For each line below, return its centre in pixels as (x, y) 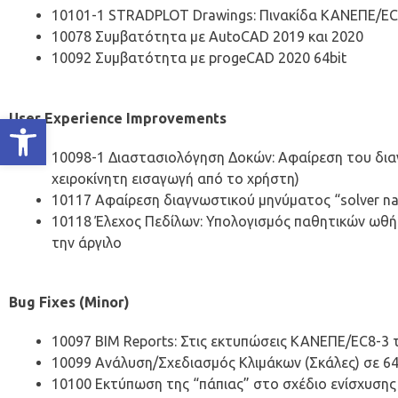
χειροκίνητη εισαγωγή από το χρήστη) (175, 178)
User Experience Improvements (118, 118)
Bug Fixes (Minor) (69, 302)
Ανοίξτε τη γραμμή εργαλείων (77, 127)
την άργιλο (87, 242)
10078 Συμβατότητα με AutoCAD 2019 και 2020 (207, 36)
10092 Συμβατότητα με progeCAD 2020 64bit (199, 57)
